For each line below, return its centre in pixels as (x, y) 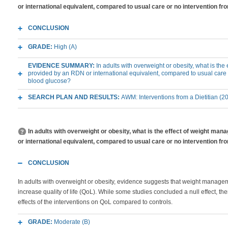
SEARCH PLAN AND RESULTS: (75, 97)
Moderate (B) (72, 222)
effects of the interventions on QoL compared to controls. (95, 202)
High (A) (65, 47)
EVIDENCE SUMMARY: (62, 66)
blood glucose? (49, 81)
